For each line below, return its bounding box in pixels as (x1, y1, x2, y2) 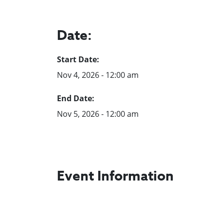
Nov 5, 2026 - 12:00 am (57, 108, 139, 119)
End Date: (57, 92, 94, 104)
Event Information (57, 166, 174, 186)
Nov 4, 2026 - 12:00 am (57, 69, 139, 80)
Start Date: (57, 54, 99, 65)
